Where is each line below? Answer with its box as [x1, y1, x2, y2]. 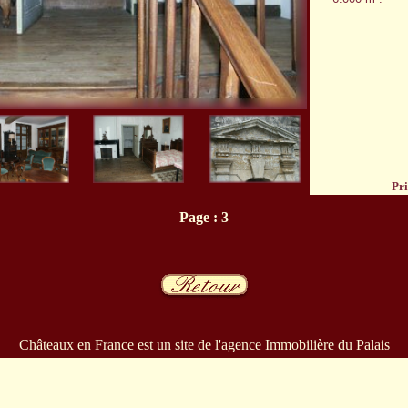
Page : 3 [179, 209, 229, 225]
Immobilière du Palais [264, 337, 390, 352]
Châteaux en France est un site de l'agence [18, 337, 265, 352]
